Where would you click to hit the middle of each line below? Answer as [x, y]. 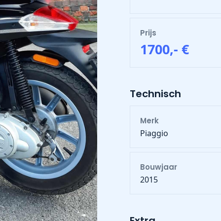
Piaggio [154, 133]
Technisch [155, 94]
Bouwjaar [158, 167]
